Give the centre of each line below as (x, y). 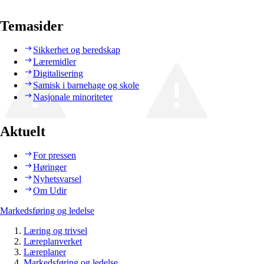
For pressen (55, 156)
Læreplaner (45, 252)
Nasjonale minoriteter (73, 97)
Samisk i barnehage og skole (86, 85)
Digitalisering (58, 74)
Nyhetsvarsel (57, 179)
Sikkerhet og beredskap (77, 50)
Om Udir (50, 191)
